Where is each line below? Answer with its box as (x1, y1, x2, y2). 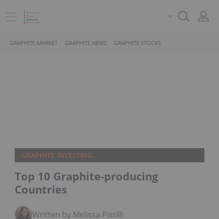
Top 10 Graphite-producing (15, 169, 158, 183)
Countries (15, 182, 67, 197)
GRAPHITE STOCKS (114, 39, 161, 46)
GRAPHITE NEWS (65, 39, 107, 46)
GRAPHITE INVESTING (22, 151, 92, 160)
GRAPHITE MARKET (10, 39, 58, 46)
